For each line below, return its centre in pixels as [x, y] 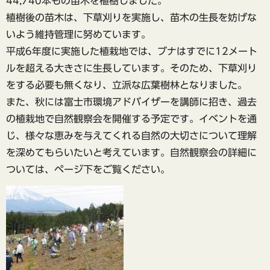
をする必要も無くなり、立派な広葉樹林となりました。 [127, 85]
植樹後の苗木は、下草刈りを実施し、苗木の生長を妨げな [131, 18]
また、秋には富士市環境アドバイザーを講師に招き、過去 [131, 102]
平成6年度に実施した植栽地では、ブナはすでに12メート [132, 52]
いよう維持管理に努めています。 [78, 35]
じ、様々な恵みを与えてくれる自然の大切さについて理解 [131, 136]
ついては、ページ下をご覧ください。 [88, 170]
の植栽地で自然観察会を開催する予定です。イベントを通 [131, 119]
